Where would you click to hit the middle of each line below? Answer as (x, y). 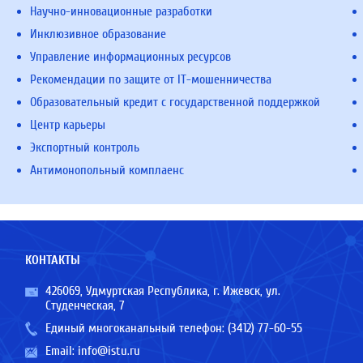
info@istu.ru (109, 351)
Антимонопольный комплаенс (107, 170)
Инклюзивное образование (98, 34)
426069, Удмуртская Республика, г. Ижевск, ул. (162, 291)
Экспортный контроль (85, 147)
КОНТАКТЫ (52, 260)
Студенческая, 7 (85, 305)
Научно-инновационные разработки (122, 11)
